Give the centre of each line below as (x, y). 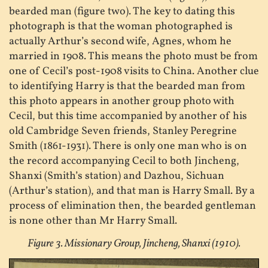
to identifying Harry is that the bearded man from (127, 87)
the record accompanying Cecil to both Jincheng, (124, 162)
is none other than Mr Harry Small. (93, 221)
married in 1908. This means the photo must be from (133, 57)
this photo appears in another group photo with (122, 102)
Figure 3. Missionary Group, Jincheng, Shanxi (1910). (134, 243)
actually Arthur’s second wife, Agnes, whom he (120, 42)
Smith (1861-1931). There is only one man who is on (128, 147)
